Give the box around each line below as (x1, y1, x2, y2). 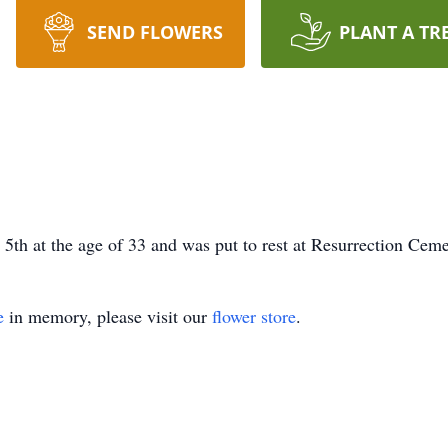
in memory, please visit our (4, 304, 212, 328)
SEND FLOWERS (86, 20, 223, 44)
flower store (212, 304, 296, 328)
